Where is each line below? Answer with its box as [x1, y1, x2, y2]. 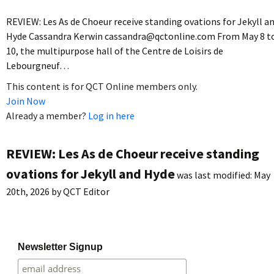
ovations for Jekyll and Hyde [6, 165, 175, 182]
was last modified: [175, 168, 254, 181]
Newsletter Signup [18, 241, 103, 252]
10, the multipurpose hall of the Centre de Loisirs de [6, 44, 223, 57]
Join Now [6, 94, 45, 107]
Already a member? [6, 109, 88, 122]
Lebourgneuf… [6, 59, 69, 72]
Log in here [88, 109, 135, 122]
